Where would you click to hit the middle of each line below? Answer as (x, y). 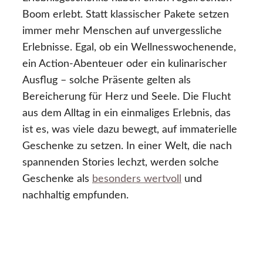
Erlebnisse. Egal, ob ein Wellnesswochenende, (129, 48)
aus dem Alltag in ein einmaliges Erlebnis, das (127, 114)
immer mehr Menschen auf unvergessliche (122, 31)
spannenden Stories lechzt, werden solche (121, 163)
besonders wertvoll (137, 179)
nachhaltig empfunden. (75, 196)
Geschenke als (57, 179)
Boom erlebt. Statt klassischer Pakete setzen (126, 15)
